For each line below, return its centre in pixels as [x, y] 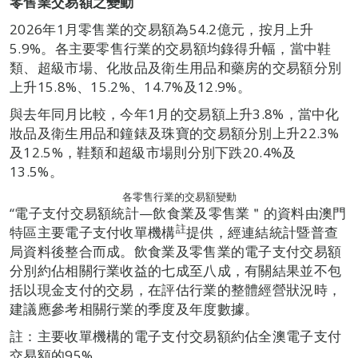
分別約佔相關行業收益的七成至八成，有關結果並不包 [176, 270]
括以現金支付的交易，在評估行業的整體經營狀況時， [176, 290]
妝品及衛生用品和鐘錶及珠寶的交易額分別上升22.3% [175, 133]
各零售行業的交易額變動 [179, 197]
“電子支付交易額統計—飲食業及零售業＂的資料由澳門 [178, 213]
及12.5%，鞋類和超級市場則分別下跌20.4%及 [153, 152]
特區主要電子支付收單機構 [93, 232]
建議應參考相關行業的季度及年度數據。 [134, 309]
